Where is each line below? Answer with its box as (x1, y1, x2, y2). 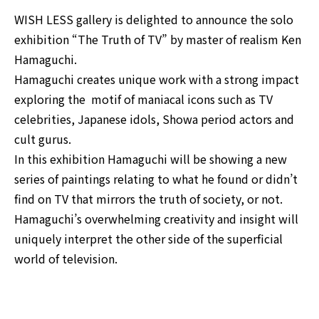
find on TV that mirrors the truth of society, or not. (14, 190, 283, 208)
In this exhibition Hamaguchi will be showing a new (14, 150, 287, 168)
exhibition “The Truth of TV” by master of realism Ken (14, 31, 301, 48)
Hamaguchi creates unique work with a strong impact (14, 70, 299, 88)
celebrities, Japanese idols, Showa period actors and (14, 110, 294, 128)
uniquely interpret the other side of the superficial (14, 230, 283, 248)
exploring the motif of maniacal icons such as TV (14, 90, 273, 108)
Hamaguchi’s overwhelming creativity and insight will (14, 210, 298, 228)
